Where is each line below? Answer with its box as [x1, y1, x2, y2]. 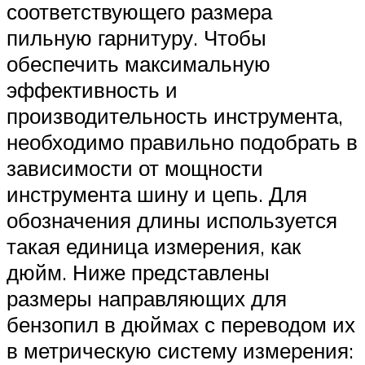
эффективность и [7, 76, 178, 103]
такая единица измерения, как [7, 232, 301, 259]
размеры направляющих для [7, 284, 287, 311]
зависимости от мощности [7, 154, 263, 181]
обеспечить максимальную [7, 50, 270, 77]
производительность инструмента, [7, 102, 343, 129]
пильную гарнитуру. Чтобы [7, 24, 266, 51]
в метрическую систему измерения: [7, 336, 354, 363]
